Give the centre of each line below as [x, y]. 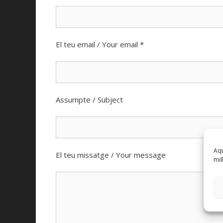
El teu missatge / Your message [111, 155]
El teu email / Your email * [100, 44]
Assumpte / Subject [89, 100]
